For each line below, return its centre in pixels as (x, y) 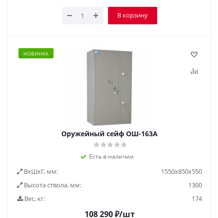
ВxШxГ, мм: (40, 171)
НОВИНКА (36, 54)
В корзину (132, 15)
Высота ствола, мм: (52, 185)
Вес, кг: (34, 199)
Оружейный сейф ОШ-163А (109, 134)
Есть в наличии (111, 156)
